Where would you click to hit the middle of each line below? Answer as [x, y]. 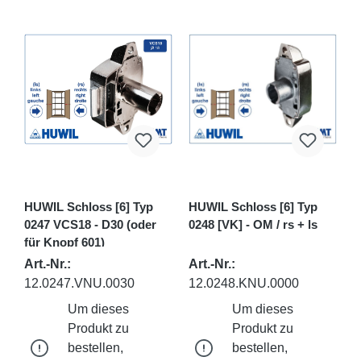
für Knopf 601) [64, 242]
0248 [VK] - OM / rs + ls [253, 224]
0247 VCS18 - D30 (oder [90, 224]
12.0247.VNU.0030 [79, 283]
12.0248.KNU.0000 [244, 283]
